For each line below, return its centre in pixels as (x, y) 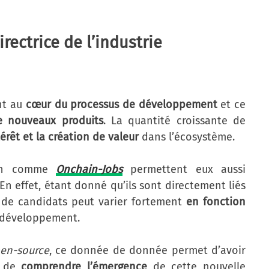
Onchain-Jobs (89, 170)
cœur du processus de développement (121, 105)
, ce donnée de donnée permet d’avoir (147, 251)
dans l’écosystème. (187, 137)
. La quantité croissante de (174, 121)
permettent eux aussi (184, 170)
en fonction (216, 202)
